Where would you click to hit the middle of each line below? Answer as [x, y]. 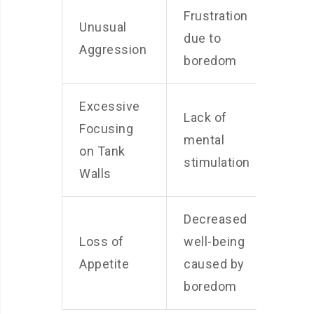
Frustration [216, 16]
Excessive [110, 106]
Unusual [103, 27]
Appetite [104, 264]
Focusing [106, 129]
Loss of [102, 241]
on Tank [102, 151]
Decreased [216, 219]
